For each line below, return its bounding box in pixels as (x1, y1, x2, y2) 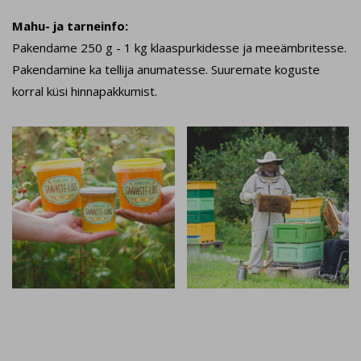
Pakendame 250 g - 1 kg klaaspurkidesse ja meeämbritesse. (12, 39, 346, 56)
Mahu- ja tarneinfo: (12, 17, 128, 34)
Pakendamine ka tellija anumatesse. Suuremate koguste (12, 60, 320, 77)
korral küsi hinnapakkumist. (12, 82, 157, 99)
